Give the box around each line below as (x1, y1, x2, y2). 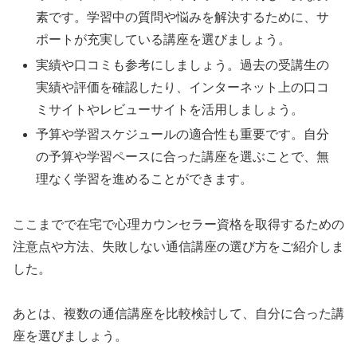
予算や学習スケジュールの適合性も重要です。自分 (36, 127, 330, 141)
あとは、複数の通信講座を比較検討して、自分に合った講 (13, 307, 344, 321)
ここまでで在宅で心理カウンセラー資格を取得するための (13, 217, 344, 231)
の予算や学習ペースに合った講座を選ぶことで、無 (36, 149, 330, 163)
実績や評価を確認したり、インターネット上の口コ (36, 80, 330, 94)
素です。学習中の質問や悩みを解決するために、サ (36, 10, 330, 25)
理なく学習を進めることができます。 (36, 171, 253, 186)
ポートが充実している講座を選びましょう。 (36, 33, 292, 47)
